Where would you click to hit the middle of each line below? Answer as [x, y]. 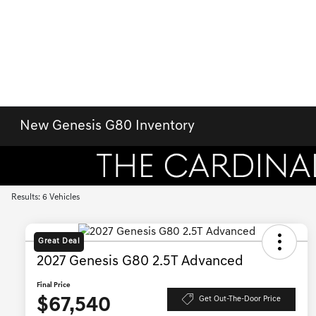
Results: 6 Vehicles [45, 197]
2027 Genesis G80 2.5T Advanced [140, 262]
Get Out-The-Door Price [240, 299]
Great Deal [59, 242]
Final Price [54, 286]
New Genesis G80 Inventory [108, 126]
